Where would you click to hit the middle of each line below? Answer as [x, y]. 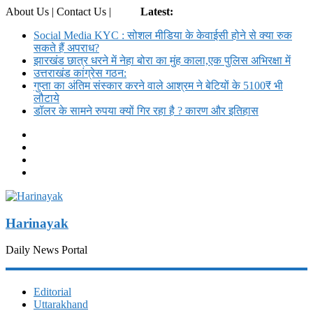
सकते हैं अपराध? [66, 48]
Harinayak [37, 223]
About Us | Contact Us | [60, 12]
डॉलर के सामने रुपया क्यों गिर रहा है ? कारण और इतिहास [146, 111]
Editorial [52, 291]
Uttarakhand [61, 304]
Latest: [157, 12]
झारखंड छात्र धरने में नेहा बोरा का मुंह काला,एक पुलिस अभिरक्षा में [162, 60]
